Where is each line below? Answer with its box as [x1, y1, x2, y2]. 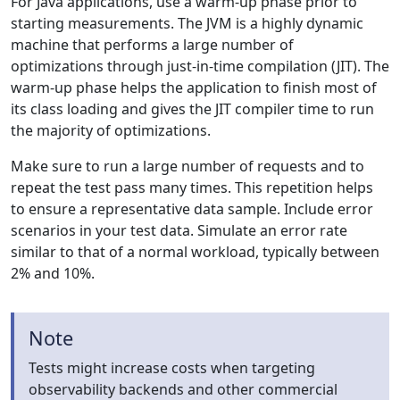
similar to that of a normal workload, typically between [11, 242, 379, 262]
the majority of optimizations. [11, 121, 211, 140]
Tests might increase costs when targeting [29, 358, 315, 378]
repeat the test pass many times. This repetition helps [11, 178, 373, 197]
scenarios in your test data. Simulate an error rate [11, 221, 347, 240]
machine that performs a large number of [11, 35, 294, 54]
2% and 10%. [11, 263, 95, 283]
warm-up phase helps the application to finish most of [11, 78, 377, 97]
